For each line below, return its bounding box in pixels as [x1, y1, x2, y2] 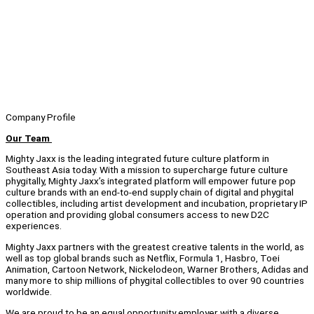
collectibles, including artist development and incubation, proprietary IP [6, 198, 308, 210]
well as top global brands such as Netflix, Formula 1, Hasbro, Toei [6, 252, 280, 264]
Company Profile [6, 111, 76, 123]
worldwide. [6, 286, 54, 298]
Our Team [6, 132, 52, 144]
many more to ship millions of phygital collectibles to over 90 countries [6, 275, 304, 287]
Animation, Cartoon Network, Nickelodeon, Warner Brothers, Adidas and [6, 264, 308, 275]
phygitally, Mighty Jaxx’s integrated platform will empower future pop [6, 175, 296, 187]
